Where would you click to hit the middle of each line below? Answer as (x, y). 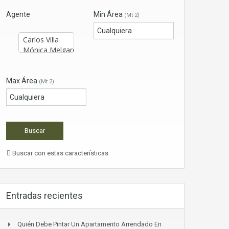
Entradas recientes (44, 196)
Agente (18, 15)
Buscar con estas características (60, 153)
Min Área (109, 15)
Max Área (22, 81)
